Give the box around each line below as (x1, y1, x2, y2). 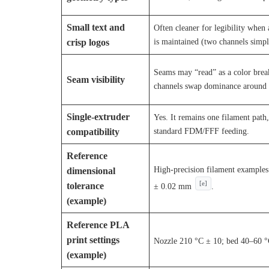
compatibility (66, 127, 119, 138)
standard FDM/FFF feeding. (154, 126, 250, 136)
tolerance (66, 181, 104, 192)
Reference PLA (66, 220, 130, 231)
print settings (66, 235, 119, 246)
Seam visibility (66, 74, 125, 85)
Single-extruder (66, 112, 130, 122)
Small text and (66, 22, 125, 33)
